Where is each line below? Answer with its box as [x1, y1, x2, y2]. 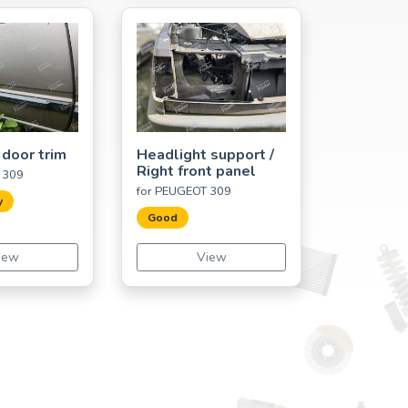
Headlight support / [137, 144, 274, 165]
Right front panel [137, 160, 256, 181]
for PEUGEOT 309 [137, 182, 231, 199]
